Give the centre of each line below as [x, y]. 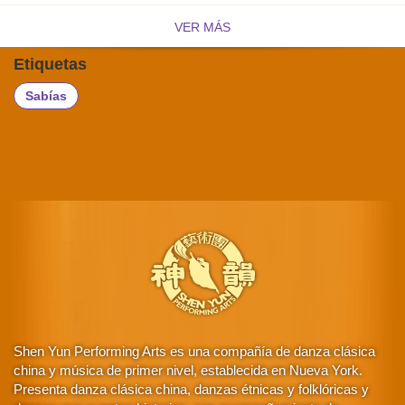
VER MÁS [202, 27]
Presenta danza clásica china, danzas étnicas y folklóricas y [191, 389]
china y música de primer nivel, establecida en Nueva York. [188, 370]
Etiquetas [50, 64]
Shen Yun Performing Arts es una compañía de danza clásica [194, 351]
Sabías [46, 95]
